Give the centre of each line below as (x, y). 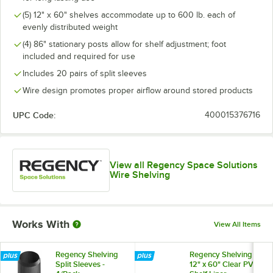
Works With (41, 224)
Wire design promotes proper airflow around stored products (138, 90)
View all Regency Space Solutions (184, 165)
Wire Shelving (140, 175)
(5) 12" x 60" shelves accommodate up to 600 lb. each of (129, 15)
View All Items (237, 224)
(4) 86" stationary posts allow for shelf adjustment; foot (124, 44)
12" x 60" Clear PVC (224, 264)
